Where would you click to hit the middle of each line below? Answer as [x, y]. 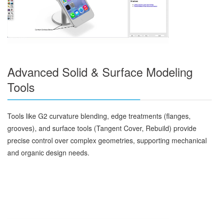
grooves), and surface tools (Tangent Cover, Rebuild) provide [102, 128]
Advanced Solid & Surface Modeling [100, 72]
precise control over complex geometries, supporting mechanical [107, 141]
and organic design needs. [48, 153]
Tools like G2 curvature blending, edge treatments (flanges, [99, 116]
